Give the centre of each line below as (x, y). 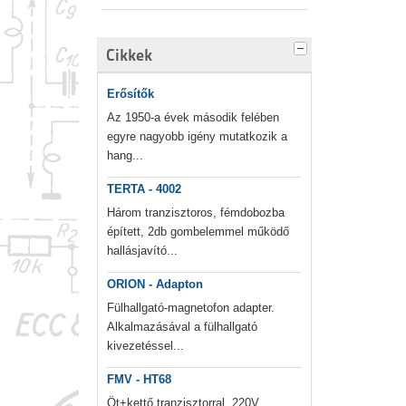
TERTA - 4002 (144, 189)
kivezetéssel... (145, 346)
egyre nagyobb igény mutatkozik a (197, 137)
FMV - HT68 (139, 380)
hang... (125, 156)
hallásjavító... (142, 251)
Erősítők (130, 94)
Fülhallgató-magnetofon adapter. (191, 308)
